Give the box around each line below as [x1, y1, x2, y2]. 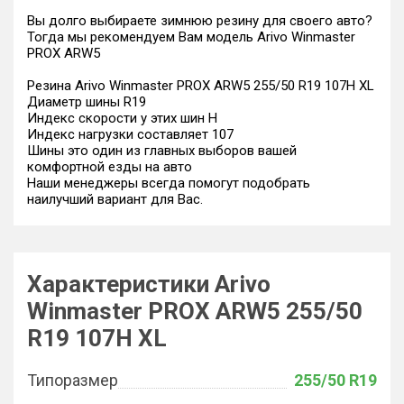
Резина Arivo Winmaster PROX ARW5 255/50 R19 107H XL [27, 78, 374, 94]
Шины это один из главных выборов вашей [27, 142, 297, 159]
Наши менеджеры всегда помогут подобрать [27, 175, 310, 191]
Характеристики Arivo [27, 271, 271, 298]
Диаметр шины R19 [27, 94, 146, 110]
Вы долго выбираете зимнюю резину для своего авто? [27, 13, 372, 29]
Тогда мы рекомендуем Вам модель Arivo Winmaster [27, 29, 355, 45]
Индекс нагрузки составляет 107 [27, 126, 234, 142]
